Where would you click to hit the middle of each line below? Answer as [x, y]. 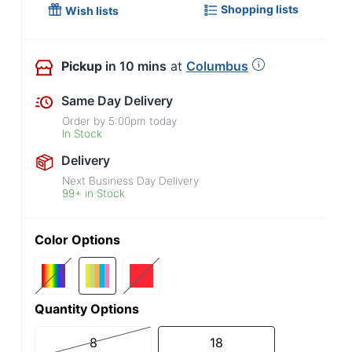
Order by [86, 121]
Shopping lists [260, 9]
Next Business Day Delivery [131, 181]
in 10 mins [136, 66]
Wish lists [92, 11]
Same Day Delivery [117, 101]
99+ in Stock [94, 193]
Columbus [217, 66]
